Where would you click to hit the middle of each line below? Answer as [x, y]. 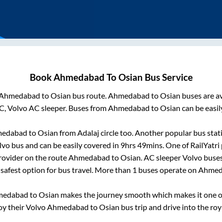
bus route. [89, 96]
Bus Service [167, 78]
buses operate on [167, 170]
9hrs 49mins [141, 145]
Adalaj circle [98, 133]
